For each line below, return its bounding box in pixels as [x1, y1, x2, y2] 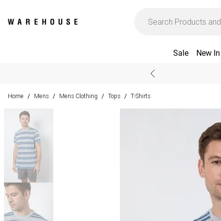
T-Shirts [131, 92, 150, 100]
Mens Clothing [59, 92, 98, 100]
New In [196, 48, 220, 58]
